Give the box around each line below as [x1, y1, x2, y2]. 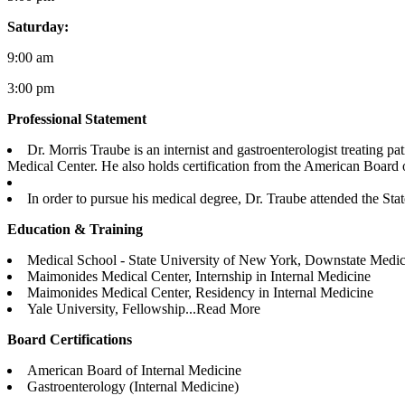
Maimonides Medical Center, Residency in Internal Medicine [27, 284, 373, 300]
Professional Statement [7, 110, 146, 127]
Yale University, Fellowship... [27, 300, 196, 316]
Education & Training [7, 221, 143, 237]
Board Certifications [7, 331, 132, 347]
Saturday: [7, 18, 69, 34]
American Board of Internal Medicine [27, 362, 241, 378]
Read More [196, 300, 260, 316]
